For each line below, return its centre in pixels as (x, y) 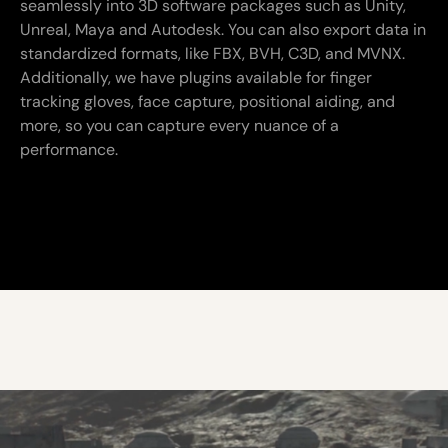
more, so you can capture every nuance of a (179, 125)
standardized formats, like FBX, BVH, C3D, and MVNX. (212, 53)
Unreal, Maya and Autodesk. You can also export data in (223, 29)
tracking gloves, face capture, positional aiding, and (207, 101)
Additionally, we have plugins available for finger (196, 77)
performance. (69, 149)
